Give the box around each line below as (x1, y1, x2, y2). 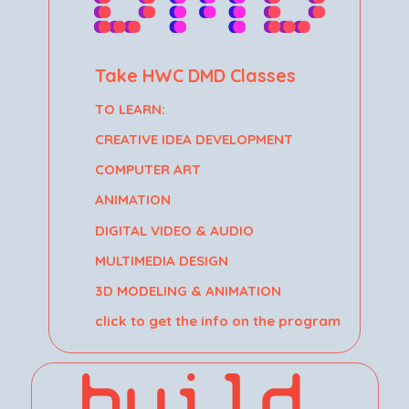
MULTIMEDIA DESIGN (95, 251, 228, 269)
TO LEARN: (95, 100, 165, 118)
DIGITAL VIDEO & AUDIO (95, 221, 254, 239)
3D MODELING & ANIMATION (95, 281, 281, 299)
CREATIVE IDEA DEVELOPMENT (95, 130, 293, 148)
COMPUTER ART (95, 161, 201, 179)
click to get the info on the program (95, 312, 341, 330)
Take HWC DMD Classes (95, 63, 296, 87)
